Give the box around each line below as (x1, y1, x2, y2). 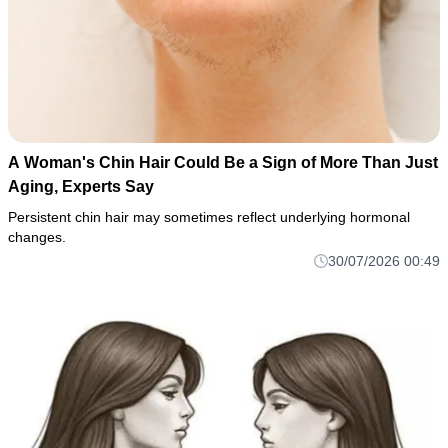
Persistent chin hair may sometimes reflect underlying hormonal (8, 209, 410, 226)
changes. (8, 229, 66, 246)
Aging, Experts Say (8, 178, 154, 196)
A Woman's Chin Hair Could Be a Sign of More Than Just (8, 154, 438, 172)
